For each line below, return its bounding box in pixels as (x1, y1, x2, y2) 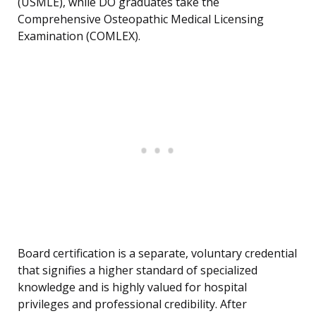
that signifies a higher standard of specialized (18, 262, 257, 279)
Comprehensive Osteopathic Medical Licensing (18, 11, 264, 28)
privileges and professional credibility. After (18, 296, 247, 312)
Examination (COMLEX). (18, 28, 140, 44)
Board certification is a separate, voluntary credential (18, 245, 297, 262)
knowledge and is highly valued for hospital (18, 279, 247, 296)
